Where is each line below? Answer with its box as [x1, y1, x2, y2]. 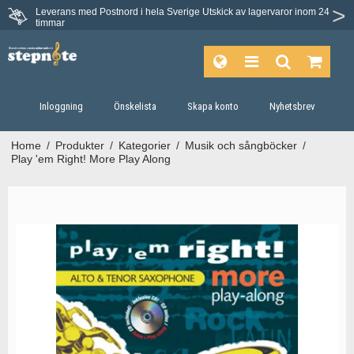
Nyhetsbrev [269, 100, 315, 112]
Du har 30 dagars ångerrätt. [131, 10, 250, 21]
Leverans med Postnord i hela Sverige [36, 6, 202, 17]
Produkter [55, 139, 104, 152]
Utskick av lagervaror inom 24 [202, 6, 330, 17]
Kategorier [118, 139, 171, 152]
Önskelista [113, 100, 156, 112]
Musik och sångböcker [184, 139, 297, 152]
